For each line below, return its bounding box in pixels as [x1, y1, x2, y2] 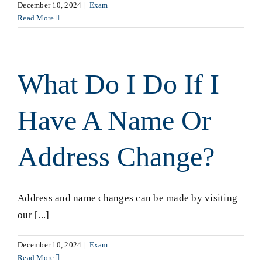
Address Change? [18, 141, 215, 173]
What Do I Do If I [18, 68, 219, 100]
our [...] [18, 209, 50, 221]
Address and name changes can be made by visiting [18, 192, 238, 204]
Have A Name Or [18, 105, 211, 136]
